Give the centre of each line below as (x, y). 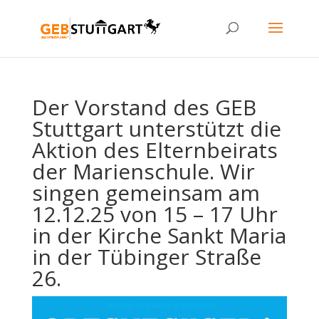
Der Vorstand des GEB (144, 107)
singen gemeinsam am (146, 193)
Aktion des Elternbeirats (155, 150)
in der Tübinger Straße (146, 257)
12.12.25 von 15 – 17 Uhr (155, 214)
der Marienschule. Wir (143, 171)
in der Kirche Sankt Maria (159, 235)
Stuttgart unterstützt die (156, 129)
